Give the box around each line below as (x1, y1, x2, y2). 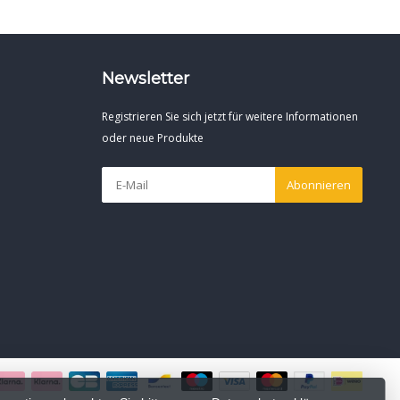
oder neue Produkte (101, 129, 204, 146)
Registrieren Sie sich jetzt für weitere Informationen (101, 108, 358, 124)
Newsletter (101, 68, 189, 88)
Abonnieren (287, 176, 351, 193)
